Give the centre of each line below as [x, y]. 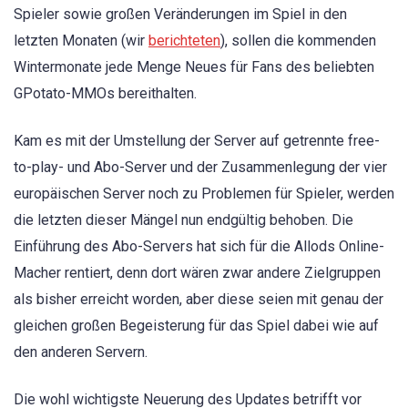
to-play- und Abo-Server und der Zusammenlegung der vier [200, 168]
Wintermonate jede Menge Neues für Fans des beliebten [194, 67]
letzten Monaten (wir [81, 41]
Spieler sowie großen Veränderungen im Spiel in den [180, 14]
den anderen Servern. [81, 352]
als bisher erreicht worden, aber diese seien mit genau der [199, 300]
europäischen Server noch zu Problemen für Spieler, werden [204, 194]
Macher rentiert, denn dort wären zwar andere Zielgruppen [197, 273]
